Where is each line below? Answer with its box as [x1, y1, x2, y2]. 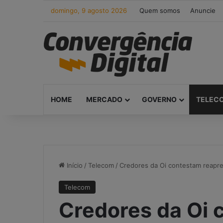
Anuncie [190, 6, 216, 14]
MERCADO [86, 95, 122, 104]
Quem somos [139, 6, 180, 14]
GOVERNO [142, 95, 177, 104]
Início [65, 161, 83, 169]
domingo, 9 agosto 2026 [51, 6, 127, 14]
